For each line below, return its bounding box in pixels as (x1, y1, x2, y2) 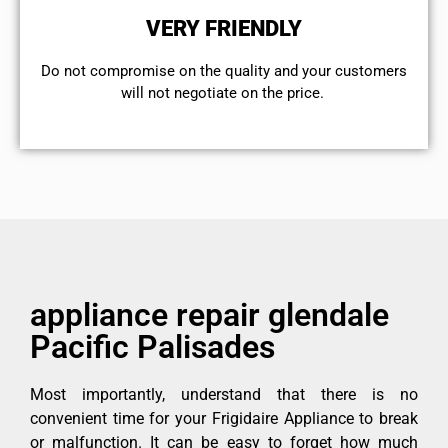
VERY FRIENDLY (146, 16, 302, 42)
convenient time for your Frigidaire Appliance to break (30, 408, 418, 428)
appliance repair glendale (30, 295, 389, 334)
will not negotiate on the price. (120, 84, 328, 103)
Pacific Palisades (30, 327, 275, 366)
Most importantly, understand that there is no (30, 384, 418, 404)
